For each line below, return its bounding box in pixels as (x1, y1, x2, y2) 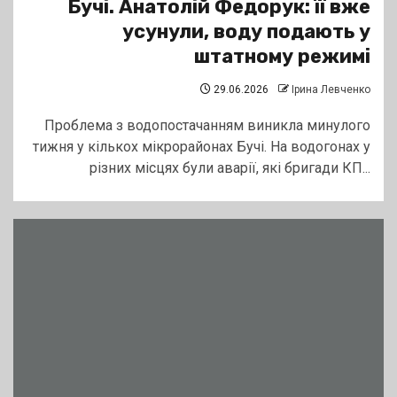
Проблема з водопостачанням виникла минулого (44, 117, 370, 135)
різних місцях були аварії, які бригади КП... (90, 160, 370, 177)
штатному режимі (194, 44, 370, 69)
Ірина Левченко (292, 83, 370, 97)
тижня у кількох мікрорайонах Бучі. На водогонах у (33, 138, 370, 156)
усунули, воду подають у (122, 19, 370, 44)
